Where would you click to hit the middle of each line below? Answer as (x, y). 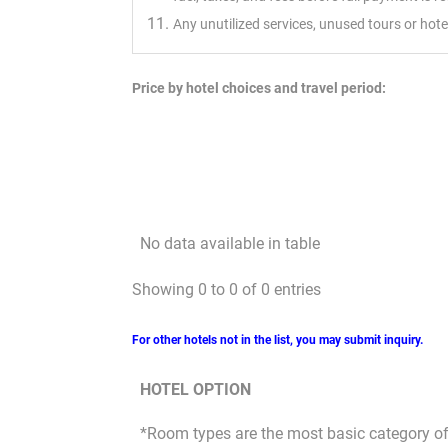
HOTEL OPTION (195, 390)
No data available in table (230, 244)
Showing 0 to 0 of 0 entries (226, 290)
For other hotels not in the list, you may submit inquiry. (277, 340)
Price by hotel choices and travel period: (259, 88)
